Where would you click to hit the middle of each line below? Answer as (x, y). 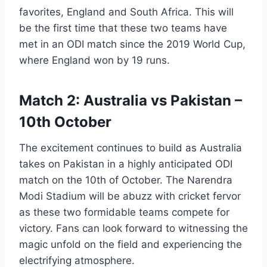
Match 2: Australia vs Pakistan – (131, 101)
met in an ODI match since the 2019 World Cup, (132, 44)
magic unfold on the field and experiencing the (131, 245)
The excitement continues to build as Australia (131, 148)
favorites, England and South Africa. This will (126, 12)
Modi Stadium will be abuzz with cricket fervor (130, 196)
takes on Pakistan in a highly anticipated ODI (126, 164)
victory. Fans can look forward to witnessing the (133, 229)
